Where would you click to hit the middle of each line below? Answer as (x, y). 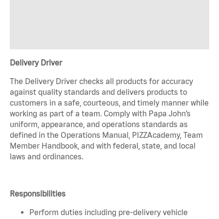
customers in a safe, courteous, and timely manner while (109, 102)
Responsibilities (38, 193)
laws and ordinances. (46, 156)
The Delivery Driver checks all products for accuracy (101, 81)
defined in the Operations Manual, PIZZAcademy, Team (106, 135)
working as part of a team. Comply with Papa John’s (100, 113)
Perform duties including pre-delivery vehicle (109, 212)
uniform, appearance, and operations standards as (99, 124)
